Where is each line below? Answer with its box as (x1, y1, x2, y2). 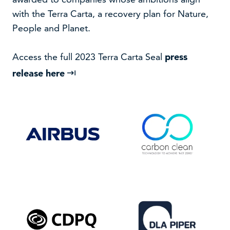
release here (12, 67, 68, 79)
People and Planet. (12, 22, 93, 34)
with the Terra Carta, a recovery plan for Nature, (12, 8, 209, 20)
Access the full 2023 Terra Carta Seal (12, 51, 165, 63)
